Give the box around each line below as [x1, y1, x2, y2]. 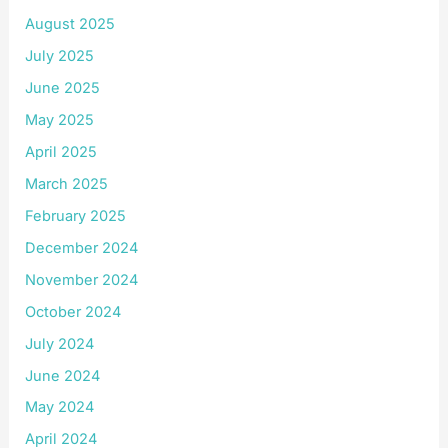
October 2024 [25, 302, 122, 321]
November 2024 [25, 270, 139, 289]
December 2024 [25, 238, 139, 257]
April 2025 [25, 142, 98, 161]
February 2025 [25, 206, 127, 225]
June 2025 [25, 79, 101, 98]
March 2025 [25, 174, 109, 193]
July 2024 [25, 334, 95, 353]
